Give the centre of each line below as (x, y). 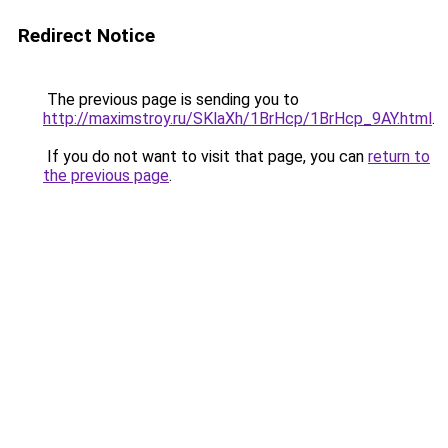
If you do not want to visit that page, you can (205, 156)
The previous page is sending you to (171, 99)
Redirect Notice (86, 35)
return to (399, 156)
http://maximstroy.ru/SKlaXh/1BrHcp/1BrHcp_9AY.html (237, 118)
